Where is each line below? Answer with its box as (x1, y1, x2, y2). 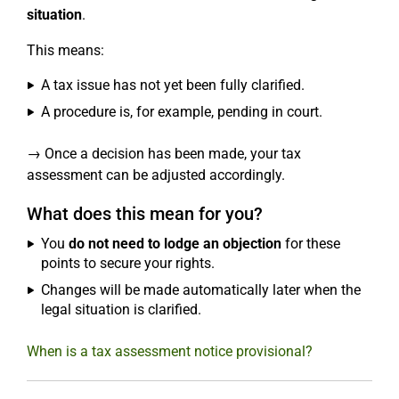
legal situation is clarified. (41, 301, 201, 319)
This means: (27, 42, 104, 60)
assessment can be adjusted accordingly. (27, 167, 285, 184)
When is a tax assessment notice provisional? (27, 343, 313, 361)
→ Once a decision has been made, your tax (27, 145, 301, 163)
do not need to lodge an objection (69, 235, 281, 253)
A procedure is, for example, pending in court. (41, 103, 322, 121)
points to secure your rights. (41, 255, 215, 273)
